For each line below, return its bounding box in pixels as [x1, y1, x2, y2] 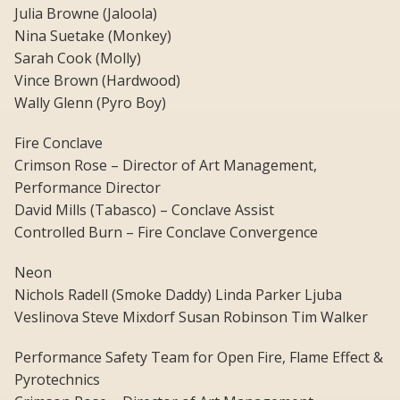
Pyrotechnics [14, 370, 100, 390]
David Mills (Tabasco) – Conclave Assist [14, 200, 274, 221]
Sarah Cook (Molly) [14, 48, 141, 69]
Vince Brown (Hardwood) [14, 71, 180, 91]
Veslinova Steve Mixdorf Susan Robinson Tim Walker [14, 307, 368, 328]
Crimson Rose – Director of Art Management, [14, 155, 317, 176]
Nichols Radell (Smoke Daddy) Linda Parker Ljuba [14, 285, 342, 305]
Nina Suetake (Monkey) [14, 26, 171, 46]
